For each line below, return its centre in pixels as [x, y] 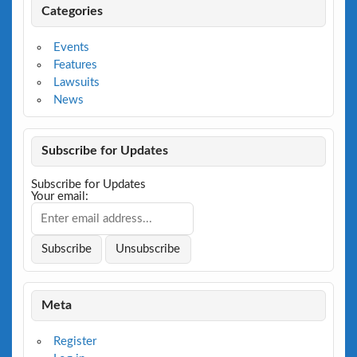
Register [75, 341]
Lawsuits [76, 82]
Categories [73, 11]
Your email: [59, 197]
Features [75, 65]
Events [71, 47]
